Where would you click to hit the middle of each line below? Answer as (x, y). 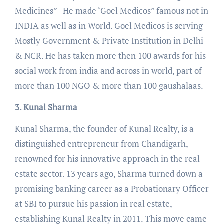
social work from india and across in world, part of (108, 70)
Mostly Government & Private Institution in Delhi (109, 40)
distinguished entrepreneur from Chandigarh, (101, 143)
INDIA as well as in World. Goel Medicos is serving (109, 25)
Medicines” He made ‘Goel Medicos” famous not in (111, 10)
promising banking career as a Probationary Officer (112, 188)
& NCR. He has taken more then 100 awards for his (110, 55)
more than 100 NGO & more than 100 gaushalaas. (109, 85)
